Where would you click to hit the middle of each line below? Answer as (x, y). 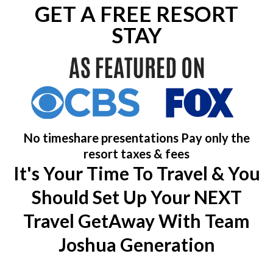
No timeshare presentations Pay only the (136, 137)
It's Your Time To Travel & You (136, 173)
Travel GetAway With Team (136, 220)
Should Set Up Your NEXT (136, 197)
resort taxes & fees (136, 153)
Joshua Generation (136, 244)
